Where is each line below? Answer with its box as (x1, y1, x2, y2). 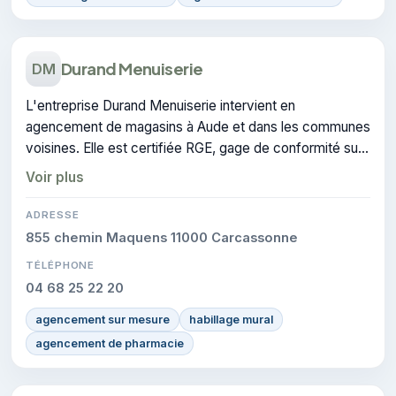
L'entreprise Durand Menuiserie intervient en (26, 96, 295, 114)
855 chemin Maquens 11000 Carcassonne (26, 229, 298, 246)
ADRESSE (26, 208, 80, 221)
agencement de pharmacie (35, 336, 184, 350)
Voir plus (26, 168, 84, 186)
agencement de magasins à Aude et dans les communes (26, 118, 370, 135)
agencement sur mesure (35, 312, 170, 326)
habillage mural (189, 312, 273, 326)
